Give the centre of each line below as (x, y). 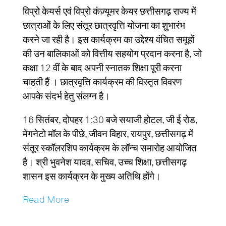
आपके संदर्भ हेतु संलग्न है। (66, 97)
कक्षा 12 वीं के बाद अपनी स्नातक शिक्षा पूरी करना (102, 68)
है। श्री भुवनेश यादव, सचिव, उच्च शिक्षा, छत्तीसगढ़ (104, 162)
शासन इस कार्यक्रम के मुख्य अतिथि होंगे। (92, 177)
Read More (46, 200)
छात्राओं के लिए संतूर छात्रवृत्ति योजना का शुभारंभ (104, 26)
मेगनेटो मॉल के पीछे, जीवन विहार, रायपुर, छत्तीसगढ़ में (108, 134)
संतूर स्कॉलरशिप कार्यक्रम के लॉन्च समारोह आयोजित (109, 148)
